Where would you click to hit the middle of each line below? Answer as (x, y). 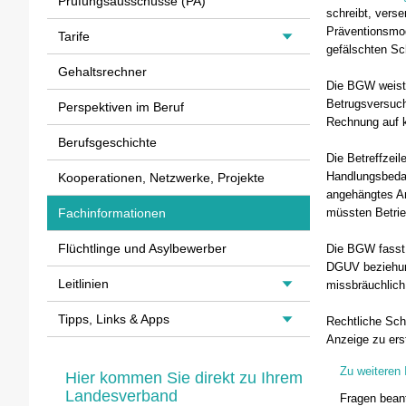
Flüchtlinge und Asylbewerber (142, 248)
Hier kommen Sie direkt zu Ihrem (184, 378)
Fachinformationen (112, 213)
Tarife (74, 36)
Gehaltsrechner (102, 72)
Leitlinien (83, 284)
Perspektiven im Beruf (121, 107)
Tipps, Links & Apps (114, 319)
